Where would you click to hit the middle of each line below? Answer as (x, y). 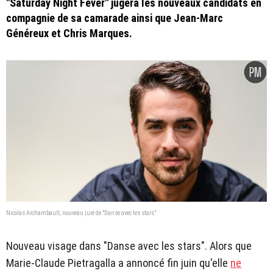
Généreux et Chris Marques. (69, 33)
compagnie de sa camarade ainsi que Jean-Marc (115, 18)
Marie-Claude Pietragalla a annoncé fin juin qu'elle (118, 263)
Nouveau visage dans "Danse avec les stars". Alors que (129, 246)
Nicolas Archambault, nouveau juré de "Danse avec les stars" (81, 213)
